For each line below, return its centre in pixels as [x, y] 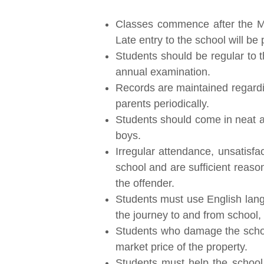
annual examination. [163, 72]
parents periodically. [162, 104]
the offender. [145, 183]
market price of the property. [181, 247]
